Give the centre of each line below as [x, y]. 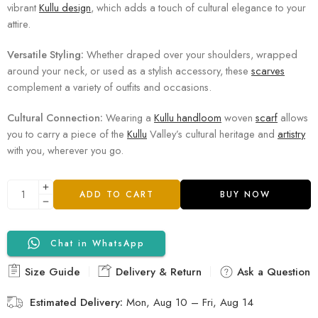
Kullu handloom [188, 117]
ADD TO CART [116, 194]
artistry [291, 133]
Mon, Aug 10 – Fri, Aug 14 [190, 302]
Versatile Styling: [45, 54]
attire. [19, 23]
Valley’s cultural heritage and [212, 133]
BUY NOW [246, 194]
